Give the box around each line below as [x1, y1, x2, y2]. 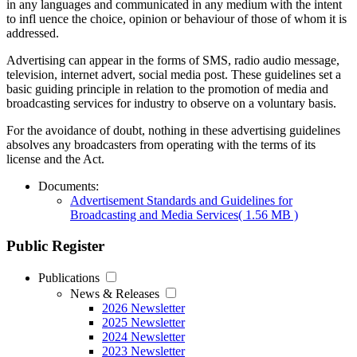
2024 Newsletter [102, 330, 185, 344]
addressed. [6, 25, 59, 40]
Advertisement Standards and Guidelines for [70, 193, 292, 207]
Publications [38, 271, 100, 285]
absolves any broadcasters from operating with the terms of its [6, 137, 316, 151]
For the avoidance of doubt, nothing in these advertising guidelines [6, 123, 340, 137]
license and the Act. [6, 151, 104, 166]
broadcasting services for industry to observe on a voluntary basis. [6, 96, 339, 110]
